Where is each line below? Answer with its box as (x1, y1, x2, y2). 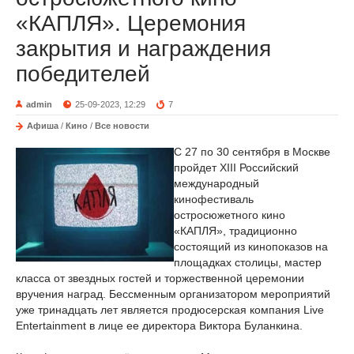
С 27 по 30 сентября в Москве (174, 145, 330, 158)
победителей (16, 62, 150, 86)
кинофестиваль (174, 193, 254, 205)
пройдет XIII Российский (174, 161, 299, 174)
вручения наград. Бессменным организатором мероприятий (16, 288, 330, 300)
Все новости (95, 121, 149, 130)
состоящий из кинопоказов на (174, 240, 328, 253)
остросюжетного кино (174, 209, 285, 221)
